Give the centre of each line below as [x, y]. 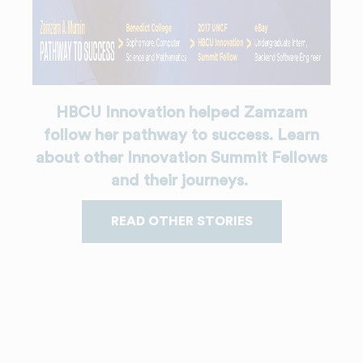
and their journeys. [181, 180]
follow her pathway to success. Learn [181, 135]
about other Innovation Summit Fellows [181, 158]
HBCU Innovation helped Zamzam [181, 112]
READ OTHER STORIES [181, 221]
